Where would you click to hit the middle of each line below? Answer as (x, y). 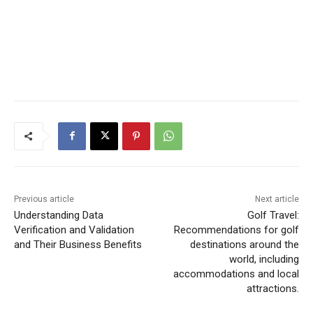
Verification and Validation (74, 230)
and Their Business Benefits (78, 244)
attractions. (272, 288)
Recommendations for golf (236, 230)
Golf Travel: (273, 215)
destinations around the (244, 244)
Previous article (44, 199)
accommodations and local (236, 274)
